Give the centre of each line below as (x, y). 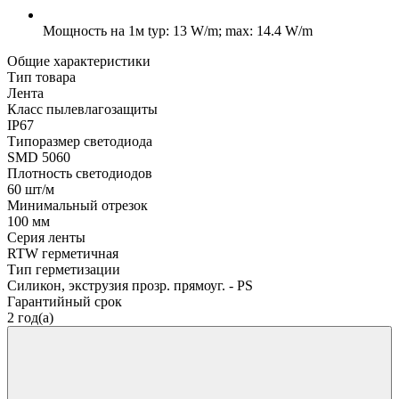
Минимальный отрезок (77, 205)
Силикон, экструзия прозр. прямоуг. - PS (130, 285)
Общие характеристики (79, 61)
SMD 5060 (39, 157)
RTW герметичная (63, 253)
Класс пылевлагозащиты (82, 109)
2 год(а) (30, 317)
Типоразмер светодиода (80, 141)
